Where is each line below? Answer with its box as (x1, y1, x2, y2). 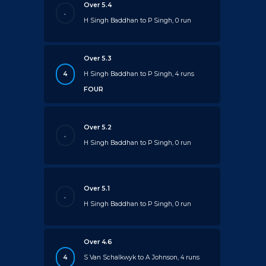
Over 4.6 (84, 237, 113, 246)
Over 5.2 (84, 123, 112, 131)
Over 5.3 (84, 54, 112, 62)
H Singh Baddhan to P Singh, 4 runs (84, 69, 195, 78)
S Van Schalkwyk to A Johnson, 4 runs (84, 253, 200, 261)
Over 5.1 (84, 184, 110, 192)
